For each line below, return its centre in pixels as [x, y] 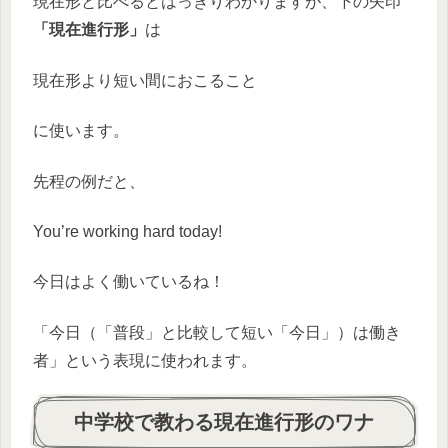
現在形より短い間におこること [145, 80]
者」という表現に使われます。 [145, 360]
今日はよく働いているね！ [129, 282]
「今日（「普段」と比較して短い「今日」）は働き [217, 332]
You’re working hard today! [127, 231]
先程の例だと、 [89, 181]
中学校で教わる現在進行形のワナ [224, 422]
